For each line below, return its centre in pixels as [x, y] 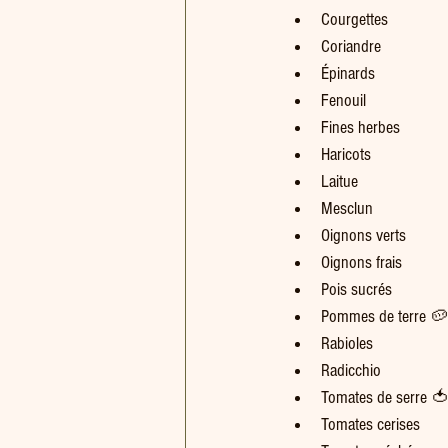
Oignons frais [361, 262]
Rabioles [347, 343]
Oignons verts [363, 235]
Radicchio [351, 370]
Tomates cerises [378, 424]
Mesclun [347, 208]
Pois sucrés [356, 289]
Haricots [348, 154]
